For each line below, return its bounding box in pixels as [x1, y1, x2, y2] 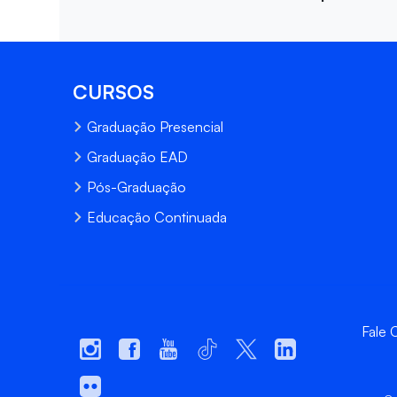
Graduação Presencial [87, 117, 224, 136]
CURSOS [73, 79, 155, 104]
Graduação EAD [87, 147, 189, 166]
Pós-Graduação [87, 177, 187, 196]
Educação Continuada [87, 207, 228, 226]
